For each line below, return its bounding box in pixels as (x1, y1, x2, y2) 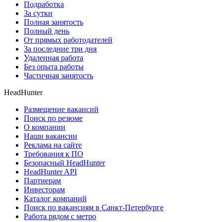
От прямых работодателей (24, 36, 112, 45)
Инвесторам (24, 185, 65, 194)
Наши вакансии (24, 132, 77, 141)
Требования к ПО (24, 150, 83, 159)
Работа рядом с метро (24, 212, 96, 221)
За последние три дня (24, 45, 97, 54)
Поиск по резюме (24, 114, 83, 123)
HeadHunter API (24, 167, 77, 176)
